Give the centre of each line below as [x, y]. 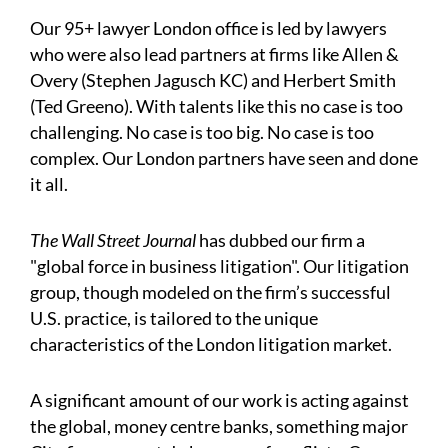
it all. [49, 183]
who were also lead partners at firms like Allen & [214, 53]
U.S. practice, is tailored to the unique [174, 317]
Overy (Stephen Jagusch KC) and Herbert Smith [213, 79]
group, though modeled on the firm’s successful [210, 291]
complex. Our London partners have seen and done [224, 157]
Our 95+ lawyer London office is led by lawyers [208, 27]
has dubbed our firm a [280, 239]
